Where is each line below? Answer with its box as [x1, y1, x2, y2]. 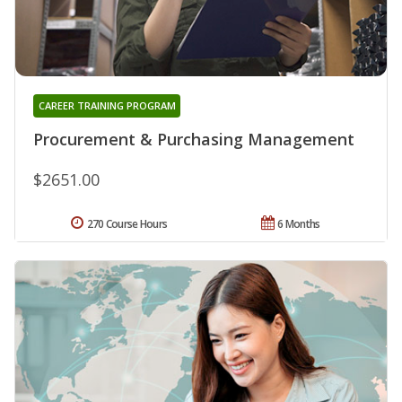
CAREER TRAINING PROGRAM [38, 99, 176, 113]
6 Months [277, 216, 320, 232]
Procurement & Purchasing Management [33, 128, 354, 151]
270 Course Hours [86, 216, 168, 232]
